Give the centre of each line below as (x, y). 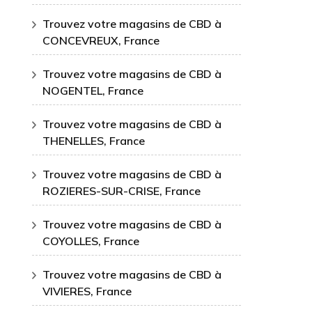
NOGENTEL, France (93, 91)
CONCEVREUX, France (101, 40)
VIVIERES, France (87, 291)
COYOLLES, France (91, 241)
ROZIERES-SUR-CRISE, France (122, 191)
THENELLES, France (94, 141)
